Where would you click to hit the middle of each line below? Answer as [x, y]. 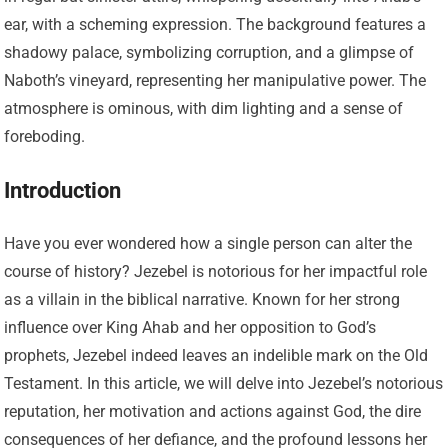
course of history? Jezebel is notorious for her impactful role [216, 272]
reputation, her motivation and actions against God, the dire [213, 412]
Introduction [63, 191]
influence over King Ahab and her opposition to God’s [190, 328]
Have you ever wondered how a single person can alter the [208, 244]
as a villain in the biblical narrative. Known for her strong [202, 300]
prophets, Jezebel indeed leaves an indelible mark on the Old [216, 356]
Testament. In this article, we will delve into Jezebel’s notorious [224, 384]
